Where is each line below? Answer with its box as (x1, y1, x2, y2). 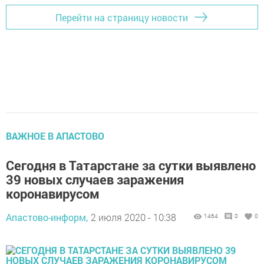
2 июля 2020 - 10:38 (91, 211, 176, 223)
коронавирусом (6, 185, 100, 202)
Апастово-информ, (6, 211, 88, 223)
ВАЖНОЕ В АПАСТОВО (6, 130, 104, 142)
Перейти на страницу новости (55, 11, 188, 24)
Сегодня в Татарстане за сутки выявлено (6, 157, 256, 174)
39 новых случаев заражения (6, 171, 184, 188)
